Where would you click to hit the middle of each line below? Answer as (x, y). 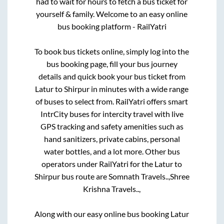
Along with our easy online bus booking (103, 213)
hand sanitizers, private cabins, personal (112, 138)
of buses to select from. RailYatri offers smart (112, 101)
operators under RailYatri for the (98, 163)
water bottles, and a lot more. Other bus (112, 151)
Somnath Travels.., (139, 176)
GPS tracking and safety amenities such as (112, 126)
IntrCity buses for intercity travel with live (112, 113)
